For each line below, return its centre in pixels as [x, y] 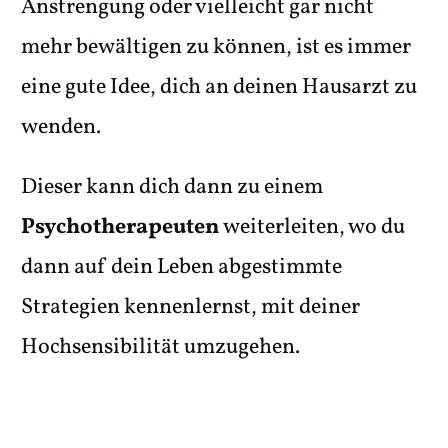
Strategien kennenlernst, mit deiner [190, 308]
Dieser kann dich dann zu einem [172, 188]
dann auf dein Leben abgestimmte [181, 268]
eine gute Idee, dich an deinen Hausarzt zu [219, 88]
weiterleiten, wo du [312, 228]
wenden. [61, 128]
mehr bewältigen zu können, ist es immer [216, 48]
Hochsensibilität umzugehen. [160, 348]
